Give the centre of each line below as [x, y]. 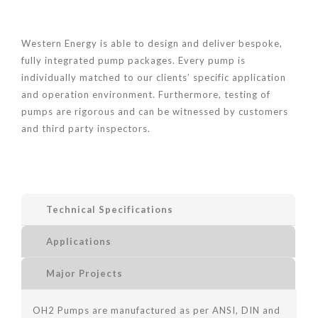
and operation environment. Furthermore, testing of [146, 95]
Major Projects [84, 274]
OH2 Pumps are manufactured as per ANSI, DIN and [156, 310]
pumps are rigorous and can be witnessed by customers [155, 112]
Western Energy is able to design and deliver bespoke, [152, 44]
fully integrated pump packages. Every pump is [133, 61]
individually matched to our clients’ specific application [154, 78]
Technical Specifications [110, 210]
